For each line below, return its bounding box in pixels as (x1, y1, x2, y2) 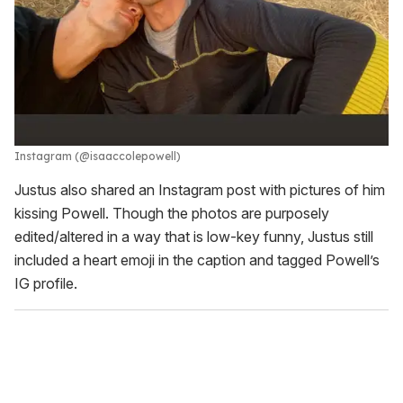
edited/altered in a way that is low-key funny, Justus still (14, 227, 373, 246)
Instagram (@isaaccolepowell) (14, 148, 181, 163)
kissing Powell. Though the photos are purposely (14, 203, 329, 222)
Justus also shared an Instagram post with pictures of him (14, 180, 385, 199)
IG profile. (14, 273, 77, 292)
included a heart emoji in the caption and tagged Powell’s (14, 250, 380, 269)
